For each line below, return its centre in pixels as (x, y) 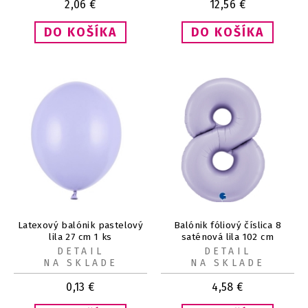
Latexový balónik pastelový (80, 225)
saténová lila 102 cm (228, 236)
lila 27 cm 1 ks (80, 236)
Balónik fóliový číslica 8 (228, 225)
